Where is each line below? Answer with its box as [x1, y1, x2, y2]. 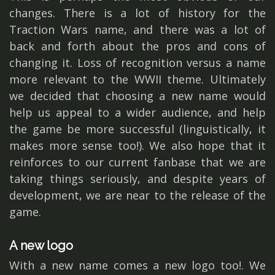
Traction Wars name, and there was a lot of [9, 22, 266, 37]
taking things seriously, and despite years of [9, 171, 266, 186]
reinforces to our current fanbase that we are [9, 155, 266, 169]
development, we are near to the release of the [9, 188, 266, 203]
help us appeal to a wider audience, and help [9, 105, 266, 120]
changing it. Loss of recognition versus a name [9, 55, 266, 70]
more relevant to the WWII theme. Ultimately [9, 72, 266, 87]
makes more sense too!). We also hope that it [9, 138, 266, 153]
